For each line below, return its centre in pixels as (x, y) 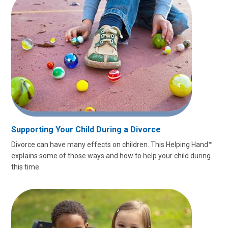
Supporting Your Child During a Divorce (86, 130)
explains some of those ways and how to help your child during (111, 156)
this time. (26, 167)
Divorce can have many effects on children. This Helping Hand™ (112, 145)
